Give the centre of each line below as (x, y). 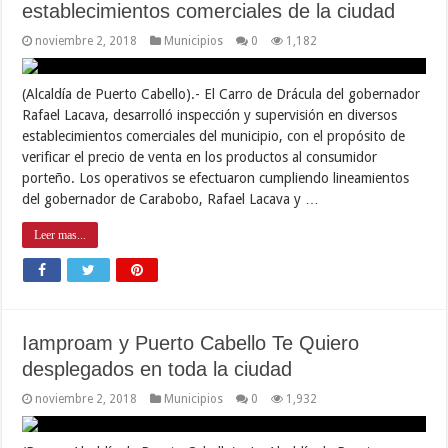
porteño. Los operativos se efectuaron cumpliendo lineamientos (216, 177)
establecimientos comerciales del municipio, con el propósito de (214, 135)
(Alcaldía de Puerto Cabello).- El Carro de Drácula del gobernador (221, 93)
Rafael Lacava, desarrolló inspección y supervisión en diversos (210, 114)
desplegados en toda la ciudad (157, 368)
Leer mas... (60, 234)
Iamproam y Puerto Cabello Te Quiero (191, 342)
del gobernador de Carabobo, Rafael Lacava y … (171, 198)
